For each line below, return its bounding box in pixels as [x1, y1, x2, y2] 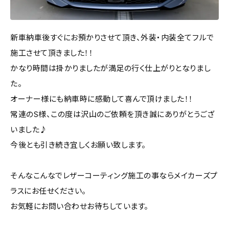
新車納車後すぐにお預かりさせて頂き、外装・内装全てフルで [10, 32, 214, 42]
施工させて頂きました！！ [10, 48, 94, 58]
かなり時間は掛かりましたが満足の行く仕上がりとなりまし [10, 63, 211, 73]
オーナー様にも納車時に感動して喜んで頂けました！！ [10, 94, 194, 104]
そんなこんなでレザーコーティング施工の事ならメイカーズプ [10, 170, 218, 180]
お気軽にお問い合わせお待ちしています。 [10, 201, 149, 211]
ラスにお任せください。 [10, 186, 86, 196]
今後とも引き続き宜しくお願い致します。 [10, 140, 146, 150]
